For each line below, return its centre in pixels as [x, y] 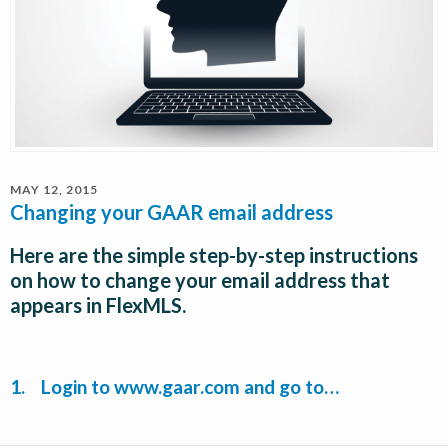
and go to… [289, 386]
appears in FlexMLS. [98, 304]
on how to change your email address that [200, 279]
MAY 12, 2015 [54, 190]
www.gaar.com [177, 386]
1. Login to [62, 386]
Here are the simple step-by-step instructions [214, 254]
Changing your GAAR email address [171, 212]
